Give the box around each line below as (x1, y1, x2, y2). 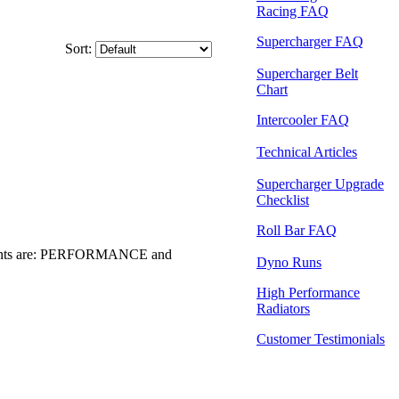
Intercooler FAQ (256, 112, 349, 127)
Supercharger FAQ (256, 34, 363, 49)
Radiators (256, 301, 310, 316)
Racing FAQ (256, 4, 329, 19)
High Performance (256, 285, 360, 300)
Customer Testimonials (256, 331, 385, 346)
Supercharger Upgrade (256, 176, 384, 191)
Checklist (256, 192, 309, 208)
